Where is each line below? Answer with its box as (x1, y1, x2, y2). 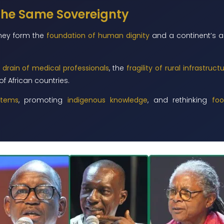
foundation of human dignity (46, 30, 149, 41)
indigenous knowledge (67, 95, 148, 105)
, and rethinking (147, 95, 212, 105)
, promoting (18, 95, 67, 105)
